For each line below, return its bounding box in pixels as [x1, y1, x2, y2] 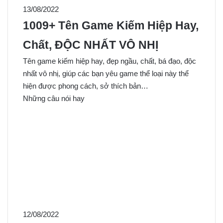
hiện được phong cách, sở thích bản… [23, 82, 148, 91]
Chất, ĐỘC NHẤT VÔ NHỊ [23, 39, 158, 52]
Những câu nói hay [23, 94, 85, 103]
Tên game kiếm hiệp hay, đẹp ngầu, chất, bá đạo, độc [23, 57, 196, 66]
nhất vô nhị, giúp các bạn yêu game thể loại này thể [23, 69, 189, 78]
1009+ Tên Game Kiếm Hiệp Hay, [23, 19, 199, 32]
